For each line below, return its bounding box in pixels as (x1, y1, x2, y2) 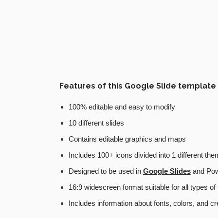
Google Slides (143, 167, 191, 176)
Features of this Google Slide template (59, 81, 216, 91)
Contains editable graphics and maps (68, 135, 186, 144)
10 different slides (68, 119, 124, 127)
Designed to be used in (68, 167, 143, 176)
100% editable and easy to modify (68, 103, 175, 111)
